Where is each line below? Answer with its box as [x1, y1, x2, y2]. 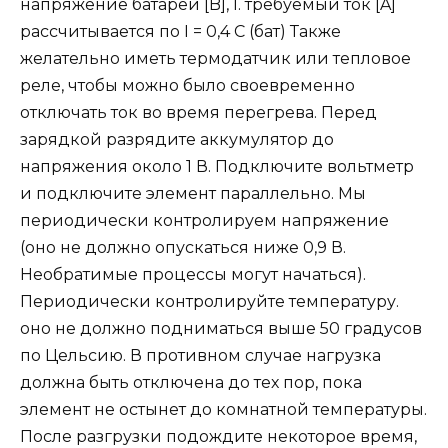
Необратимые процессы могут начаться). [20, 264, 366, 284]
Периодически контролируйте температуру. [20, 291, 399, 311]
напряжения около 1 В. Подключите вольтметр [20, 156, 414, 176]
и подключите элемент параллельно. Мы [20, 183, 366, 203]
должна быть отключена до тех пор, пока [20, 372, 362, 392]
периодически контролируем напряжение [20, 210, 389, 230]
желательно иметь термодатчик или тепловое [20, 48, 411, 68]
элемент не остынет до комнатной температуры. [20, 399, 427, 419]
